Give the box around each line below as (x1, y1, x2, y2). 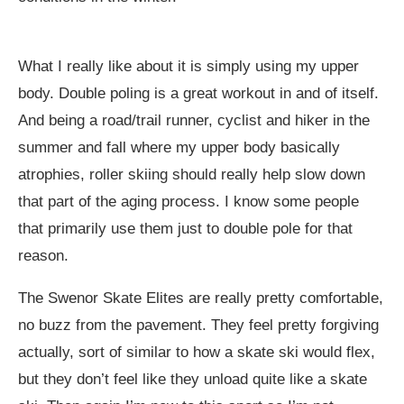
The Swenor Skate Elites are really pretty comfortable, (18, 289, 383, 308)
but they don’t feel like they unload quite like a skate (18, 371, 367, 389)
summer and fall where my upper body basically (18, 139, 340, 157)
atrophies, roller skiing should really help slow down (18, 166, 365, 184)
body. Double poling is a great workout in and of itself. (18, 85, 379, 103)
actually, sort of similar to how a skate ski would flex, (18, 344, 375, 362)
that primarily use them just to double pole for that (18, 220, 353, 238)
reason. (18, 247, 69, 265)
